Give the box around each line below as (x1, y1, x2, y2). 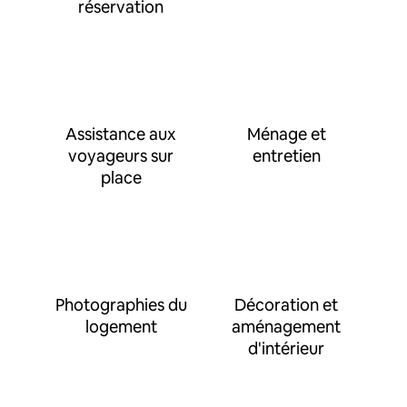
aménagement (232, 316, 341, 337)
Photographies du (55, 294, 187, 315)
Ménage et (246, 124, 326, 144)
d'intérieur (248, 338, 324, 359)
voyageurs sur (68, 145, 174, 166)
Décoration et (234, 294, 338, 315)
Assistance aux (65, 124, 176, 144)
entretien (252, 145, 321, 166)
